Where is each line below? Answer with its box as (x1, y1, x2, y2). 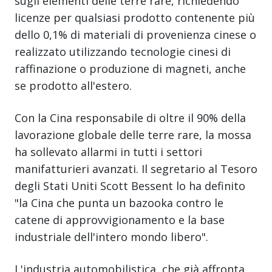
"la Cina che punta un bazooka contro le (15, 195, 223, 210)
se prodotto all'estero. (15, 78, 132, 93)
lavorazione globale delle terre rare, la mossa (15, 127, 251, 142)
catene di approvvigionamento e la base (15, 212, 225, 227)
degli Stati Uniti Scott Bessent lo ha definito (15, 178, 245, 193)
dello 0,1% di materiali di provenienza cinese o (15, 27, 256, 42)
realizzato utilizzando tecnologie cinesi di (15, 44, 231, 59)
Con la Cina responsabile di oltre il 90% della (15, 110, 246, 125)
